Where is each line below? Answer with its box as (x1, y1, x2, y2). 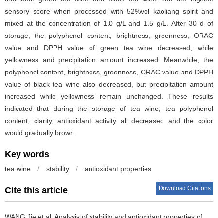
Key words (5, 149, 49, 159)
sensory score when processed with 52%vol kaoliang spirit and (5, 7, 213, 15)
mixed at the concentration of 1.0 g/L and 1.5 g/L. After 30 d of (5, 19, 213, 27)
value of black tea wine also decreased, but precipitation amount (5, 80, 213, 88)
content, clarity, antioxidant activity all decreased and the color (5, 117, 213, 125)
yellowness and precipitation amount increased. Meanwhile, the (5, 56, 213, 64)
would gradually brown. (5, 129, 76, 137)
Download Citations (159, 185, 211, 192)
